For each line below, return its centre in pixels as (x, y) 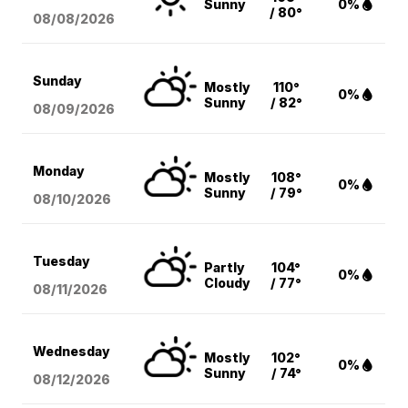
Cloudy (228, 283)
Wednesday (72, 352)
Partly (225, 268)
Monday (59, 171)
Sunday (58, 81)
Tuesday (62, 261)
